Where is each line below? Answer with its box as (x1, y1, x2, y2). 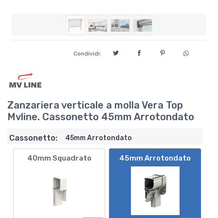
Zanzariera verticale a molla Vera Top (7, 99, 183, 111)
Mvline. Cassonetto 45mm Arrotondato (7, 111, 194, 123)
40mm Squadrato (27, 154, 91, 163)
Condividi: (73, 50, 101, 57)
